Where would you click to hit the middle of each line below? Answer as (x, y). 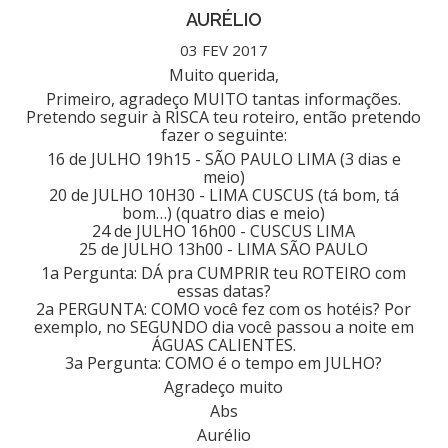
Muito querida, (223, 74)
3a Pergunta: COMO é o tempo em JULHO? (224, 362)
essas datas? (223, 290)
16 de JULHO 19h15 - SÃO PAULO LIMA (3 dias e (223, 158)
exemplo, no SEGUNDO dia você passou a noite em (223, 326)
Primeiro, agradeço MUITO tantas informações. (224, 98)
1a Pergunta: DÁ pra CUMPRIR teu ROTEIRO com (224, 272)
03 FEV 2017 (223, 49)
